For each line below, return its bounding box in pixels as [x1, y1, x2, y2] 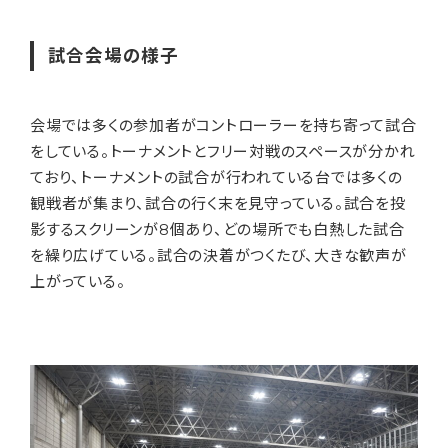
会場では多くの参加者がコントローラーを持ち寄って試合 [30, 115, 417, 135]
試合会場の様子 [47, 44, 179, 66]
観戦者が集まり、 [30, 193, 145, 213]
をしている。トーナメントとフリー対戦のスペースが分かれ [30, 141, 416, 161]
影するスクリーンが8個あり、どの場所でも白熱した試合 [30, 219, 405, 239]
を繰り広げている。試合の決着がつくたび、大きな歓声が [30, 245, 407, 265]
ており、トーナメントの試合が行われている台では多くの [30, 167, 403, 187]
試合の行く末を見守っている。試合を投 [145, 193, 406, 213]
